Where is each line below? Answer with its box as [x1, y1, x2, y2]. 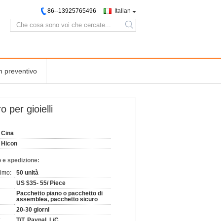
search [127, 25, 146, 33]
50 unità [16, 169, 38, 176]
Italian [114, 7, 131, 14]
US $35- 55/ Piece [16, 180, 66, 186]
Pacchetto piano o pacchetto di [16, 190, 103, 197]
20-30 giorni [16, 206, 49, 213]
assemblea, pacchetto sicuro [16, 196, 98, 203]
